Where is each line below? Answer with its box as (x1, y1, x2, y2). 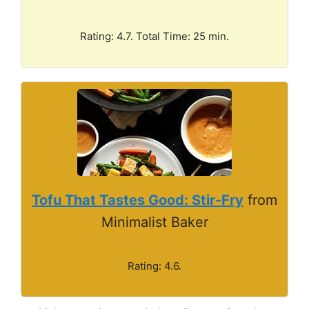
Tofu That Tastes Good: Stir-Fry (32, 191, 243, 208)
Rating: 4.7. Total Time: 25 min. (80, 29, 229, 43)
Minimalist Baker (101, 213, 208, 230)
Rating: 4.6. (128, 259, 181, 272)
